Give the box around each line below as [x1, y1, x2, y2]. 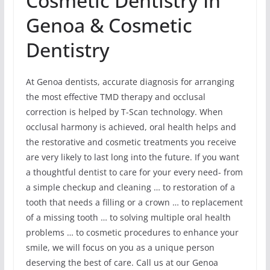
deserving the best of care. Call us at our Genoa [25, 257, 218, 269]
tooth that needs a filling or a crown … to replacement [25, 196, 243, 209]
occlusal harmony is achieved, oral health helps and [25, 121, 236, 133]
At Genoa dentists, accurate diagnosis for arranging [25, 76, 234, 88]
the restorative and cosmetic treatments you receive [25, 136, 236, 148]
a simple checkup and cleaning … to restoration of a [25, 181, 235, 193]
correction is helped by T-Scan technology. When [25, 106, 223, 118]
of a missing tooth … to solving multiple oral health [25, 212, 231, 224]
